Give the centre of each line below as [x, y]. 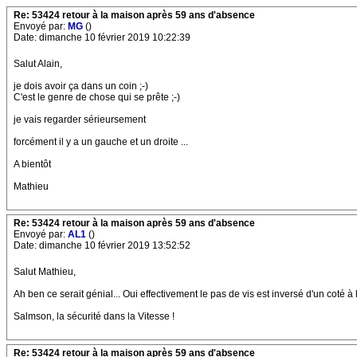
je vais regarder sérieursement [80, 120]
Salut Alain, [38, 64]
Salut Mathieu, [45, 272]
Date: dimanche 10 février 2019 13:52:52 [102, 245]
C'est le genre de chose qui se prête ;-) [97, 97]
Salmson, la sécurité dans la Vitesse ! [94, 316]
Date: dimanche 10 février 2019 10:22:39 [102, 37]
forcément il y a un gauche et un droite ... [101, 142]
